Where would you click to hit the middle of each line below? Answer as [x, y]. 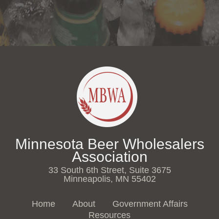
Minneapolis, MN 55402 [109, 179]
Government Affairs [150, 204]
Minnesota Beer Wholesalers [109, 144]
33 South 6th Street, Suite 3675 [109, 170]
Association [109, 157]
